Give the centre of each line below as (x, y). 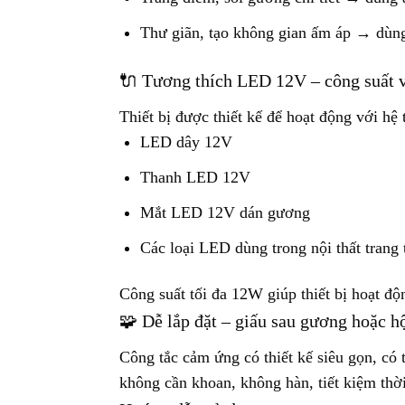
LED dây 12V (187, 142)
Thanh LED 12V (196, 178)
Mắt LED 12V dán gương (226, 212)
